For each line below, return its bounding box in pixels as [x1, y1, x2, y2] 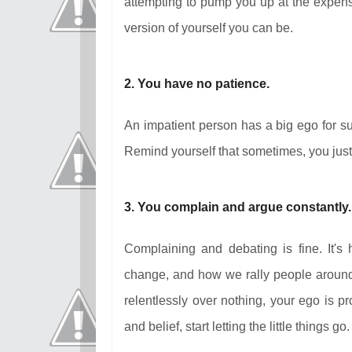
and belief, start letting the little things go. [124, 319, 350, 333]
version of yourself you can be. [124, 20, 293, 35]
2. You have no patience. [124, 76, 269, 90]
